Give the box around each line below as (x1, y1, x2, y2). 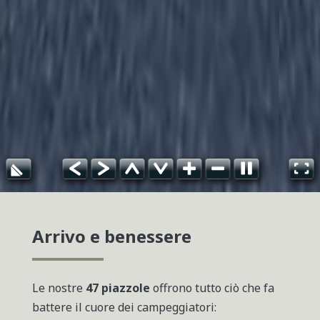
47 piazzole (85, 279, 150, 296)
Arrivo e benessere (31, 224, 191, 248)
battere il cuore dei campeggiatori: (31, 299, 216, 315)
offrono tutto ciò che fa (149, 279, 274, 296)
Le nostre (31, 279, 86, 296)
